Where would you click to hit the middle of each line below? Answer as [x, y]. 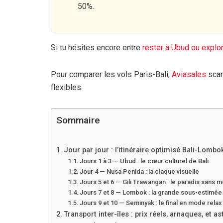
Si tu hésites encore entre [97, 47]
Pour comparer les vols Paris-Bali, [111, 74]
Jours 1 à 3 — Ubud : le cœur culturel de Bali [144, 161]
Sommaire [78, 120]
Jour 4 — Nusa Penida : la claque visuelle [140, 171]
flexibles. [67, 87]
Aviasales [189, 74]
